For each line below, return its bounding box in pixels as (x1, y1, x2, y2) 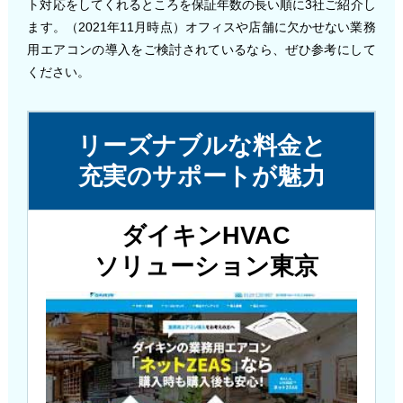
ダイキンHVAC (121, 222, 291, 250)
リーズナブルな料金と (76, 132, 327, 160)
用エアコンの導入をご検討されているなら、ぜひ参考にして (27, 42, 376, 58)
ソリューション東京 (94, 253, 318, 281)
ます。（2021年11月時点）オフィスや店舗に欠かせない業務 (27, 20, 376, 35)
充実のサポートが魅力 (77, 163, 326, 191)
